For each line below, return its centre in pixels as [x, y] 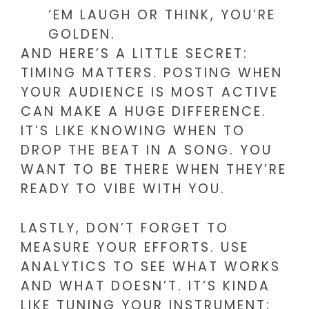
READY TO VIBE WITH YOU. [123, 189]
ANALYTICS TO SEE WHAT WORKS [151, 266]
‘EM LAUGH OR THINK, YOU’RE [162, 15]
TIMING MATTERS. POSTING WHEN [152, 73]
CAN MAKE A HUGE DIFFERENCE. [144, 112]
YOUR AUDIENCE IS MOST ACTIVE [150, 92]
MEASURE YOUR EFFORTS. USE [135, 247]
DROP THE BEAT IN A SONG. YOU [147, 150]
